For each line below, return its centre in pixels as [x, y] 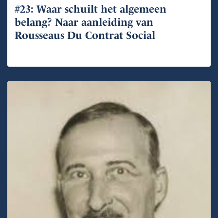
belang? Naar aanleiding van [84, 22]
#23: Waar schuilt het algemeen [91, 9]
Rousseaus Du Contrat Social [85, 35]
